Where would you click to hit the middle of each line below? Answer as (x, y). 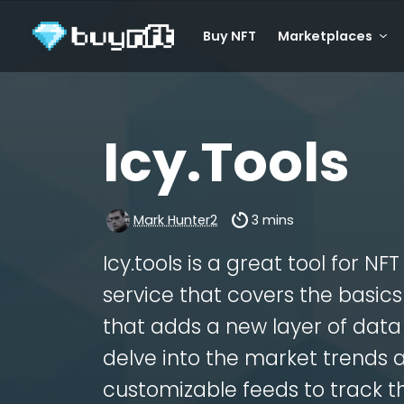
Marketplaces (326, 36)
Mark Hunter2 (175, 220)
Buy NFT (230, 36)
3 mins (273, 220)
